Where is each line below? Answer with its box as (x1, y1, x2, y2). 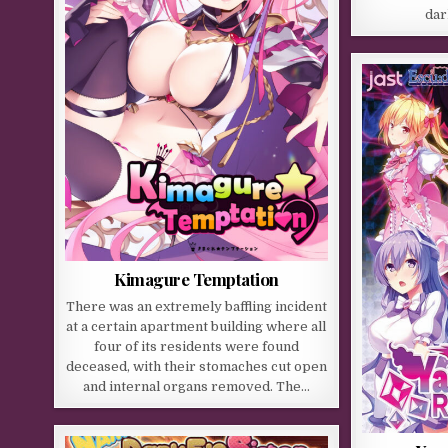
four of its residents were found (93, 338, 299, 354)
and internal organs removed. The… (82, 378, 310, 394)
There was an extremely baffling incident (65, 298, 327, 314)
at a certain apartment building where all (66, 318, 327, 334)
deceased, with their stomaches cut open (65, 358, 327, 374)
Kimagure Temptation (114, 267, 279, 290)
